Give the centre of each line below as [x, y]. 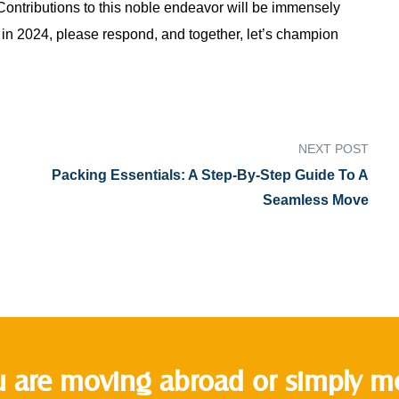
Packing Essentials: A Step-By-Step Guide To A [210, 175]
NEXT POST [333, 148]
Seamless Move [315, 199]
